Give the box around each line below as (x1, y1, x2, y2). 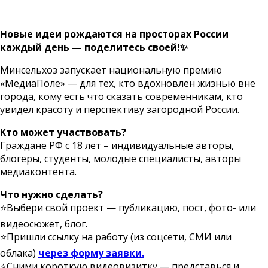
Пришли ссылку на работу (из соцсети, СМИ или (7, 230, 232, 243)
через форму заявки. (38, 246, 144, 260)
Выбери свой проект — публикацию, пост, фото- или (7, 200, 256, 214)
